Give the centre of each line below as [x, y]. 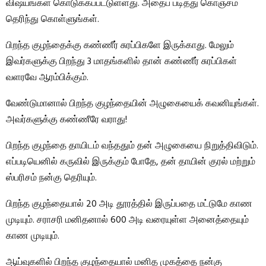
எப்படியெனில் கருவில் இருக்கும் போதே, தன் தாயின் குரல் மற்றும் [131, 162]
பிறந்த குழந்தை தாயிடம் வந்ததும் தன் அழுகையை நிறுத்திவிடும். [132, 146]
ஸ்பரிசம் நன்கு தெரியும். [51, 178]
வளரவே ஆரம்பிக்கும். [47, 78]
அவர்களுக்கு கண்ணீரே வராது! [66, 120]
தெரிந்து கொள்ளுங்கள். [53, 20]
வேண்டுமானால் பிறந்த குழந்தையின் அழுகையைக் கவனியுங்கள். [132, 104]
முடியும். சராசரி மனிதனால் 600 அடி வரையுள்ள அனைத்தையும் [127, 221]
